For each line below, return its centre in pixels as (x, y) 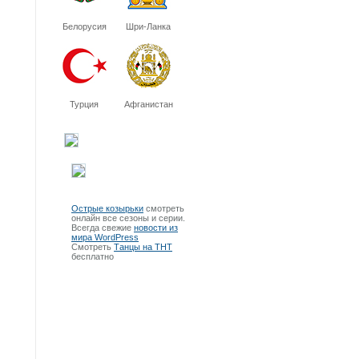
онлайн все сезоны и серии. (128, 218)
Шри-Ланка (148, 26)
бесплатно (93, 256)
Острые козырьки (107, 208)
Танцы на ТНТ (143, 247)
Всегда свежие (103, 228)
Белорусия (84, 26)
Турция (84, 104)
